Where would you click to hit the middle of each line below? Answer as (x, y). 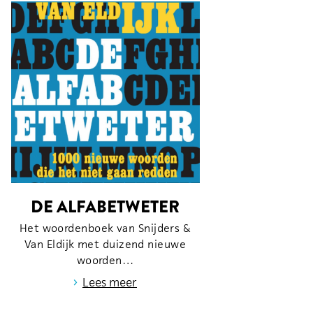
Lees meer (110, 282)
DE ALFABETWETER (105, 206)
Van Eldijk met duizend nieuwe (105, 244)
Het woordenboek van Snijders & (105, 228)
